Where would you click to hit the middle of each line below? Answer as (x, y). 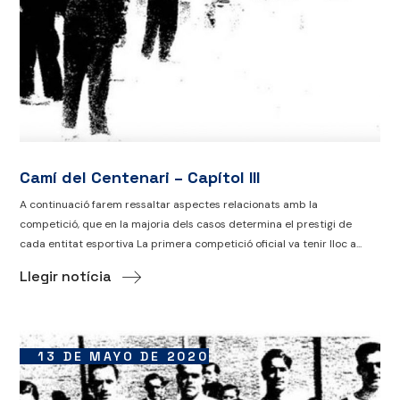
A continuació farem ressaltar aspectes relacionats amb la (169, 204)
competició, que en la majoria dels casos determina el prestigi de (186, 224)
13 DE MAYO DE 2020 (123, 357)
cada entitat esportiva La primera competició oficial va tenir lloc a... (191, 243)
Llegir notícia (66, 277)
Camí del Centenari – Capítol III (140, 177)
